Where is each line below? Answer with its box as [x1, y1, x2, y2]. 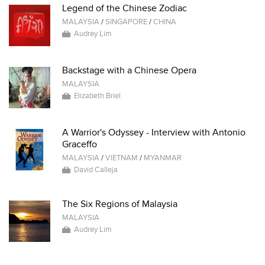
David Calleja [74, 165, 118, 174]
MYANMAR [144, 153, 182, 163]
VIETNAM [105, 153, 138, 163]
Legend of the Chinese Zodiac [62, 2, 187, 14]
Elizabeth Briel [74, 91, 121, 101]
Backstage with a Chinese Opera [62, 64, 196, 76]
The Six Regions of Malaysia [62, 198, 177, 210]
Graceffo [62, 138, 97, 150]
